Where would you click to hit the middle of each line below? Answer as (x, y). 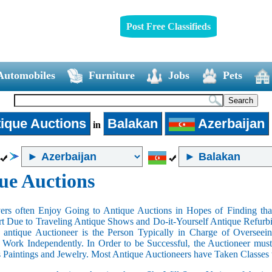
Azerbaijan (230, 123)
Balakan (132, 123)
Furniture (111, 75)
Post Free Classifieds (168, 26)
